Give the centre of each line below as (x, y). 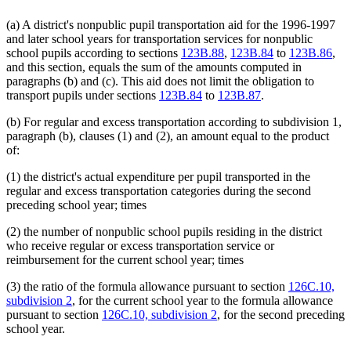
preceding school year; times (76, 204)
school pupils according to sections (94, 52)
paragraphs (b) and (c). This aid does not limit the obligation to (160, 81)
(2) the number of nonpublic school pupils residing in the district (164, 231)
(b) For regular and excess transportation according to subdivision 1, (174, 121)
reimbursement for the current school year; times (125, 259)
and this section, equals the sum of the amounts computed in (154, 67)
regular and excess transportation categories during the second (159, 190)
